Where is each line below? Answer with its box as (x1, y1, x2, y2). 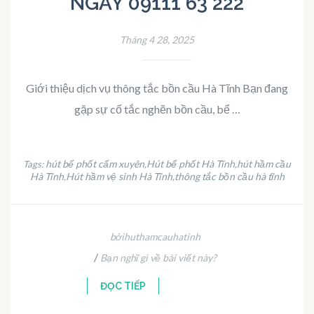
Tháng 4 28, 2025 (120, 33, 194, 46)
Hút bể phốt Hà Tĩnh (146, 157, 235, 170)
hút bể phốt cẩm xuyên (46, 157, 144, 170)
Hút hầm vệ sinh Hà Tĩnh (65, 170, 172, 182)
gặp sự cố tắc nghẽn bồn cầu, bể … (74, 102, 240, 116)
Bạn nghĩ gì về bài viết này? (100, 251, 217, 264)
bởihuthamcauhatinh (109, 230, 200, 243)
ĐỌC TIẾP (100, 280, 146, 292)
